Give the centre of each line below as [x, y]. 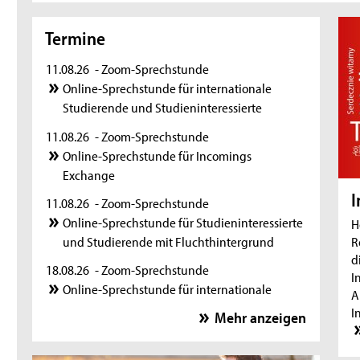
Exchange [89, 174]
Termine [76, 39]
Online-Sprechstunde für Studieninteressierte [183, 221]
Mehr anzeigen [260, 317]
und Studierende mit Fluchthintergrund [169, 241]
